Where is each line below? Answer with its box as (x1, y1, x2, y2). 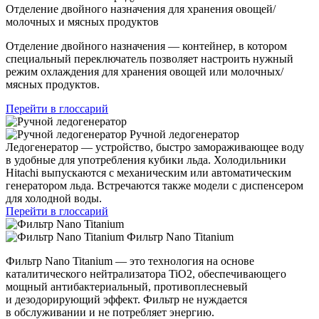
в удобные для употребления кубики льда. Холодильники (6, 153, 286, 166)
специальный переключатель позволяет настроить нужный (6, 52, 293, 65)
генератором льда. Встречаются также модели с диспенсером (6, 179, 303, 192)
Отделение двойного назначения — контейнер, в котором (6, 39, 287, 52)
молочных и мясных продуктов (6, 15, 159, 28)
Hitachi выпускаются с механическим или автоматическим (6, 166, 291, 179)
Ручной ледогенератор (130, 127, 239, 140)
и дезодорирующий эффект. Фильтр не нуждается (6, 293, 247, 305)
